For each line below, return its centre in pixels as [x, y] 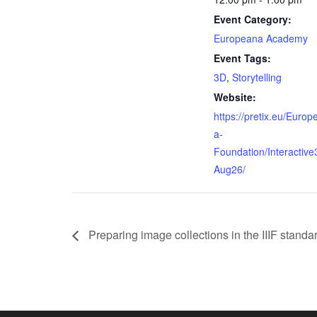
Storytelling [257, 77]
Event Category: [253, 19]
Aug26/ [230, 169]
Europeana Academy [261, 39]
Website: [235, 97]
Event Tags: [242, 58]
